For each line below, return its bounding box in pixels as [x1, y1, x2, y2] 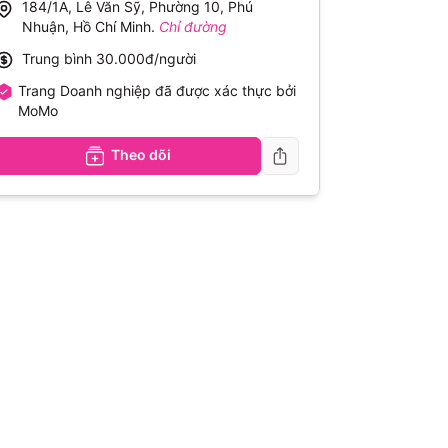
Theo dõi [110, 146, 171, 163]
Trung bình [22, 50, 93, 67]
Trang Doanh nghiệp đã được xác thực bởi [18, 82, 297, 99]
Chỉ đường [159, 18, 228, 35]
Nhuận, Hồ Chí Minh [22, 18, 152, 35]
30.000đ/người [96, 50, 197, 67]
